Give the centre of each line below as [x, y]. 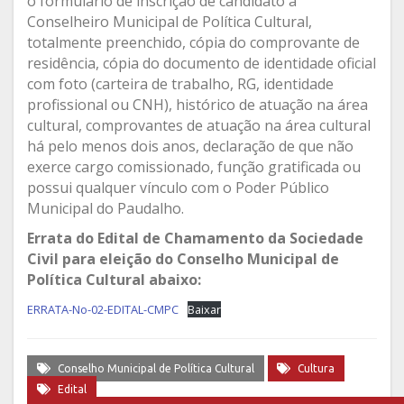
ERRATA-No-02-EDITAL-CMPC [103, 309]
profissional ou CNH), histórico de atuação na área [197, 104]
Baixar [204, 309]
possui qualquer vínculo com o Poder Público [178, 187]
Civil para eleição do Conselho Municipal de [183, 258]
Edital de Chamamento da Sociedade [230, 238]
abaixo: [173, 279]
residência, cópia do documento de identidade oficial [202, 63]
